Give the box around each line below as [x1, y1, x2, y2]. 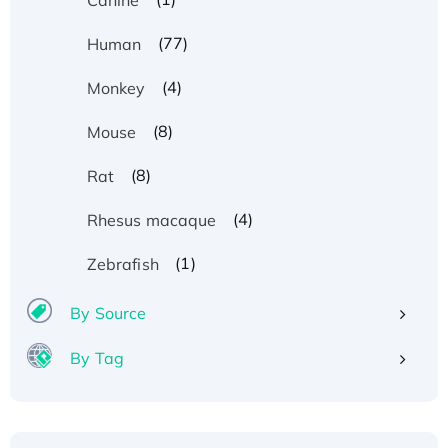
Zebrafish [86, 253, 159, 274]
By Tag [70, 347, 124, 368]
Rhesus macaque [86, 209, 217, 230]
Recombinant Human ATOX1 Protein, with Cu [58, 391, 398, 412]
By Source [70, 302, 147, 323]
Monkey [86, 77, 146, 98]
